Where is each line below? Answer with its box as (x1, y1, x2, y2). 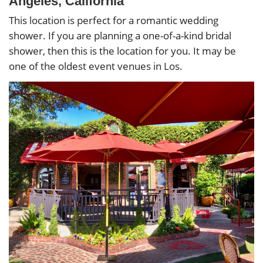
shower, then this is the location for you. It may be (9, 44, 236, 58)
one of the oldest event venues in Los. (9, 59, 183, 73)
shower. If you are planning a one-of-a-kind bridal (9, 29, 231, 43)
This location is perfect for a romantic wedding (9, 14, 218, 28)
